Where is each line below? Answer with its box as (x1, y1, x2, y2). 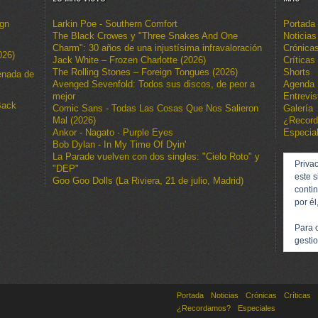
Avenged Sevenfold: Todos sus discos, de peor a (53, 79, 255, 90)
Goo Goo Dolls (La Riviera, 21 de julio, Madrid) (53, 175, 243, 187)
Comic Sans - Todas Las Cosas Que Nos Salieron (53, 103, 258, 114)
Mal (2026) (53, 115, 96, 126)
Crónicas (246, 291, 277, 300)
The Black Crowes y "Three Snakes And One (53, 31, 238, 42)
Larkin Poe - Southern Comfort (53, 18, 177, 30)
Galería (283, 103, 313, 114)
